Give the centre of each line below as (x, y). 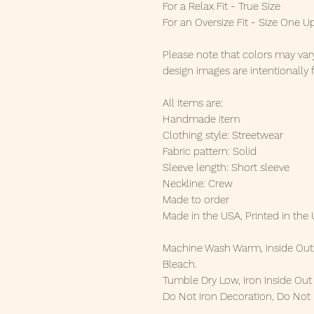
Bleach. (180, 265)
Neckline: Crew (198, 184)
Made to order (196, 200)
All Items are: (193, 103)
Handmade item (201, 120)
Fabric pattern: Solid (210, 152)
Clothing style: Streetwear (223, 136)
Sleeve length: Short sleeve (226, 168)
